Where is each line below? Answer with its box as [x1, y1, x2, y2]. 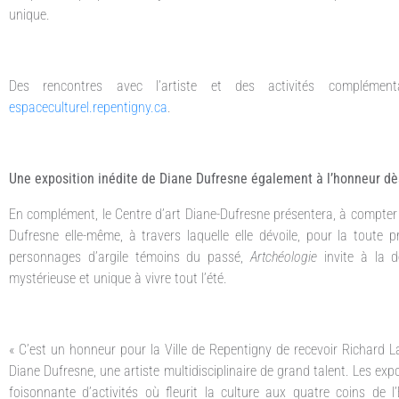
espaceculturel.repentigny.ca [9, 98, 167, 116]
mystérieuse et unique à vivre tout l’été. [9, 269, 227, 287]
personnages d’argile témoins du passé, [9, 248, 251, 265]
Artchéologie [250, 248, 318, 265]
